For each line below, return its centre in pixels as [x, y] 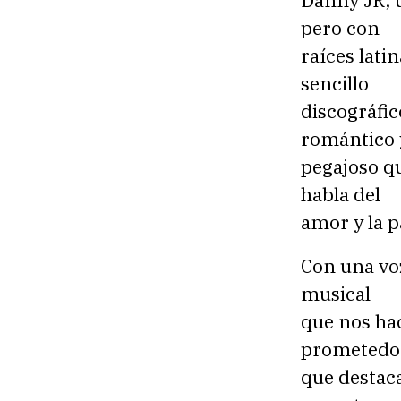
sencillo [335, 84]
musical [336, 293]
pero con [340, 28]
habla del [341, 195]
